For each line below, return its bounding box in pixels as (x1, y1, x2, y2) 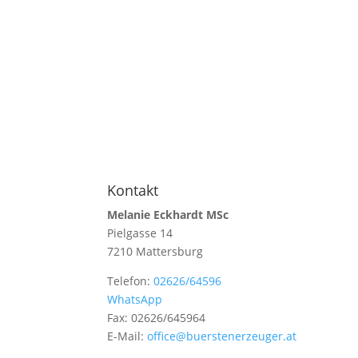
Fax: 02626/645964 (107, 310, 206, 325)
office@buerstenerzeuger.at (147, 328, 297, 344)
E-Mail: (107, 328, 148, 344)
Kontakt (107, 181, 159, 200)
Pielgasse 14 (107, 225, 173, 241)
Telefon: (107, 273, 154, 288)
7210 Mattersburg (107, 244, 204, 259)
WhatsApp (107, 292, 163, 307)
